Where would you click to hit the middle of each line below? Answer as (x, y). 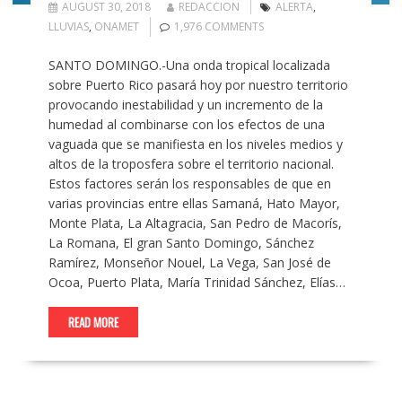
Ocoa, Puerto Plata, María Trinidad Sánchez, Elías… (197, 282)
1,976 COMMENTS (218, 26)
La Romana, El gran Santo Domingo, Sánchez (181, 242)
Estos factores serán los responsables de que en (189, 183)
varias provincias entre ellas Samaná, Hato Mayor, (194, 203)
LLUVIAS (68, 26)
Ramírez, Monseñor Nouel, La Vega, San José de (189, 262)
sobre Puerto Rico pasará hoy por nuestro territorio (198, 84)
